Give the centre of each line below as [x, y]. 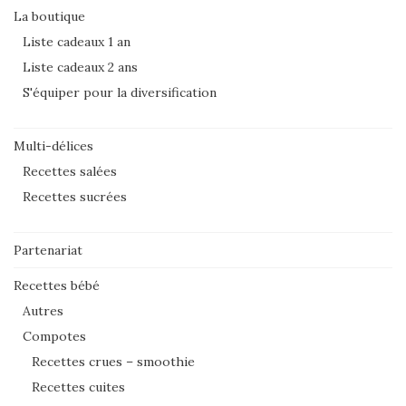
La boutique [49, 16]
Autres [43, 310]
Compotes [54, 336]
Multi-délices [53, 145]
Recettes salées [70, 171]
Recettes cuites [78, 387]
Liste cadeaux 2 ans [80, 67]
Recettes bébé [57, 285]
